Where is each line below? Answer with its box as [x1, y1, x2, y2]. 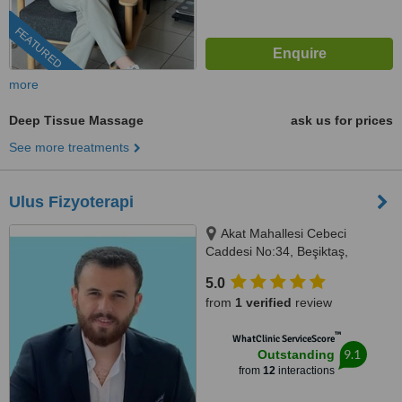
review [292, 295, 332, 310]
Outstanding [257, 347, 335, 362]
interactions [275, 364, 335, 377]
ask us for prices [291, 113, 393, 127]
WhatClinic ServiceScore [232, 333, 335, 345]
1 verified [235, 295, 292, 310]
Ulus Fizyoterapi [9, 193, 134, 211]
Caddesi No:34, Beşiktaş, [205, 244, 348, 258]
